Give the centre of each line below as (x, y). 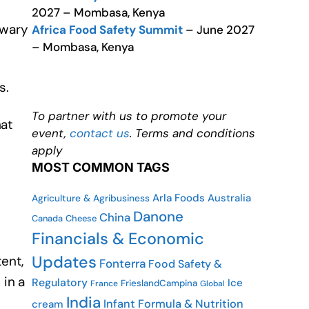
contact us (100, 133)
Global (212, 283)
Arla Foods (179, 198)
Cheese (81, 218)
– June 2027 (219, 30)
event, (51, 133)
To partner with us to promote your (129, 116)
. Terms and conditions (192, 133)
